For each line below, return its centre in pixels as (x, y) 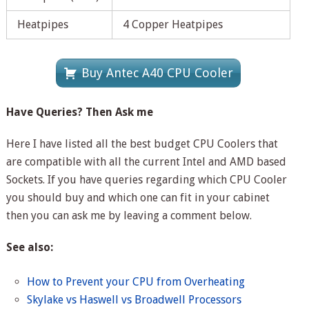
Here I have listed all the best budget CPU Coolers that (142, 143)
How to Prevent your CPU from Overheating (136, 281)
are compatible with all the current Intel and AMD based (146, 161)
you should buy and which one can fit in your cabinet (138, 197)
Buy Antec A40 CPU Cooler (158, 72)
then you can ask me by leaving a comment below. (129, 215)
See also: (29, 247)
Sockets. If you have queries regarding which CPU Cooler (146, 179)
